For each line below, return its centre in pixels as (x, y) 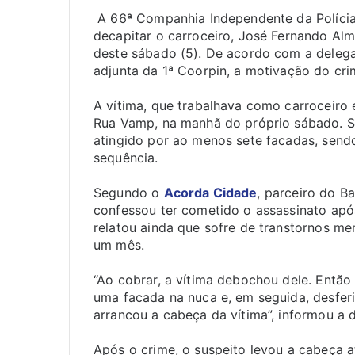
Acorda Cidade (210, 193)
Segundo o (127, 193)
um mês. (119, 245)
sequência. (126, 158)
